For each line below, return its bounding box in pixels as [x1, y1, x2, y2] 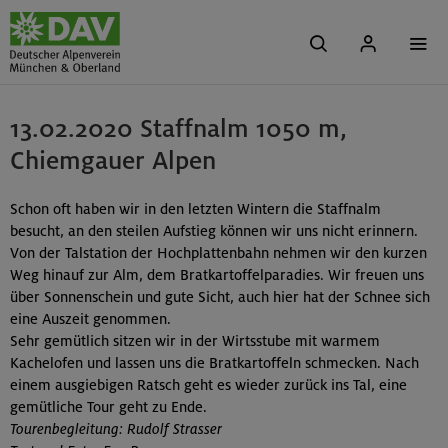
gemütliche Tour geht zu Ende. [10, 398, 207, 417]
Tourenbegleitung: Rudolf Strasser [10, 420, 222, 439]
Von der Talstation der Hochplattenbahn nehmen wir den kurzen [10, 244, 427, 263]
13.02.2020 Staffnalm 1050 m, [10, 114, 347, 144]
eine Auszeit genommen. [10, 310, 171, 329]
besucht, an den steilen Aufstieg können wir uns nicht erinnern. [10, 222, 418, 241]
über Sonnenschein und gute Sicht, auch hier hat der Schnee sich [10, 288, 430, 307]
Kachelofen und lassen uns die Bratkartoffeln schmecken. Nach [10, 354, 419, 373]
